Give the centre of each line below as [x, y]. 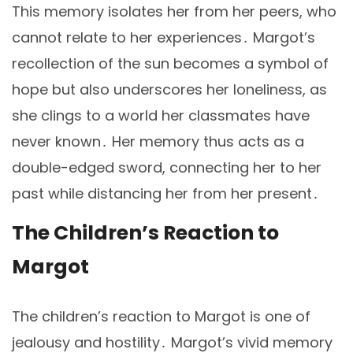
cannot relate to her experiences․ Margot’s [163, 37]
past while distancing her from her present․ [165, 193]
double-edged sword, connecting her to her [167, 167]
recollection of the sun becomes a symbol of [170, 63]
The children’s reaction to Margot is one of [161, 317]
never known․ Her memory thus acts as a [158, 141]
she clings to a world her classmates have [161, 115]
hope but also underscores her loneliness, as [169, 89]
